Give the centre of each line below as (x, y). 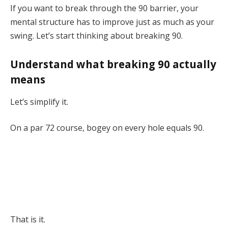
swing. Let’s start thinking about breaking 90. (96, 35)
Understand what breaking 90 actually (113, 64)
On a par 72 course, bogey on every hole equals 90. (107, 128)
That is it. (28, 219)
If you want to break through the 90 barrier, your (104, 8)
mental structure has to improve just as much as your (112, 22)
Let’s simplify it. (39, 102)
